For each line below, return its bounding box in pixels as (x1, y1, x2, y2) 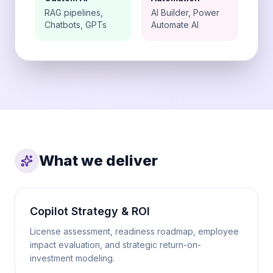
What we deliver (39, 152, 158, 169)
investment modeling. (30, 253, 115, 263)
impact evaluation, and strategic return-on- (30, 239, 201, 250)
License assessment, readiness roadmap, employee (30, 226, 239, 236)
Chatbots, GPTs (44, 19, 107, 30)
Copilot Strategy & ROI (30, 205, 150, 218)
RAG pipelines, (44, 7, 103, 18)
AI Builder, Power (151, 7, 219, 18)
